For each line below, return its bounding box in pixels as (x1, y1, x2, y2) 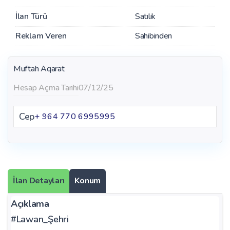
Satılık (135, 10, 156, 22)
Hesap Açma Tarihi (13, 82, 79, 93)
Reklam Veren (15, 30, 67, 42)
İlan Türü (15, 10, 47, 22)
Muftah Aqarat (13, 63, 65, 74)
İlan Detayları (13, 175, 65, 186)
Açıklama (11, 197, 49, 210)
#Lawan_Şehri (11, 213, 69, 225)
